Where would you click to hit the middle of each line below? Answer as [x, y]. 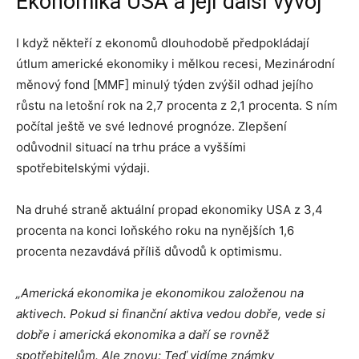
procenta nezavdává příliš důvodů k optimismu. [149, 251]
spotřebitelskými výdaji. [83, 168]
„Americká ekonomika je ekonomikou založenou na [160, 293]
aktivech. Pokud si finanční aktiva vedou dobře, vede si [171, 314]
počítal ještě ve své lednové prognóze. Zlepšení [151, 126]
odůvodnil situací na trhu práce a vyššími [131, 147]
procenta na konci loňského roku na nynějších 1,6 [155, 230]
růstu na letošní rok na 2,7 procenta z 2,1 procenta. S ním [177, 105]
